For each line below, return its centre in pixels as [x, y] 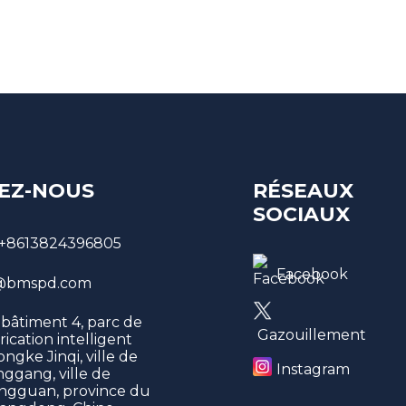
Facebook [313, 275]
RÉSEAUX [304, 190]
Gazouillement [312, 334]
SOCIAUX [302, 214]
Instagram [314, 370]
